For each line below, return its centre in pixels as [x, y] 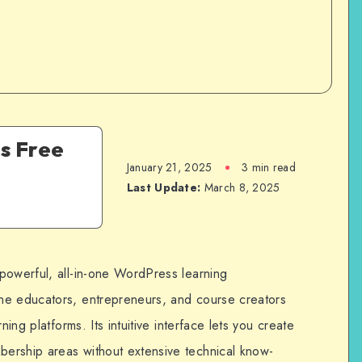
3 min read [268, 167]
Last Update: [164, 187]
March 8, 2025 [240, 187]
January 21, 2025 [169, 167]
